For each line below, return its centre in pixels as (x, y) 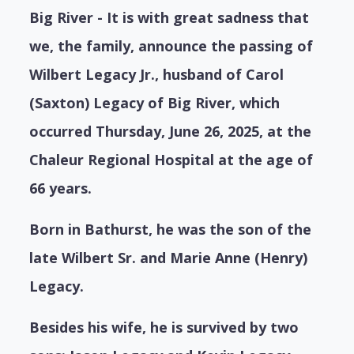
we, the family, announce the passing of (171, 46)
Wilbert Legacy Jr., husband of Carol (157, 75)
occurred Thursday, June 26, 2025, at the (171, 132)
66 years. (61, 188)
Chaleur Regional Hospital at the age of (171, 160)
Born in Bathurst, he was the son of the (171, 230)
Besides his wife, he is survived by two (164, 328)
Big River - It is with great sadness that (169, 18)
